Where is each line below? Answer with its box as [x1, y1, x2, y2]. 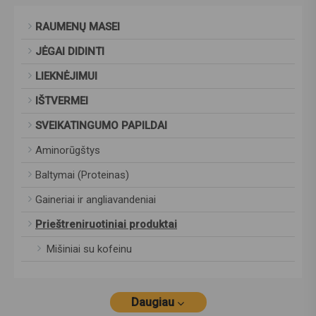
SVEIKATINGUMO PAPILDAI [35, 119, 167, 133]
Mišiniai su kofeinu [35, 243, 132, 256]
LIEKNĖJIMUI [35, 70, 97, 83]
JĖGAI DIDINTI [35, 45, 104, 59]
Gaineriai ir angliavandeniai [35, 193, 156, 207]
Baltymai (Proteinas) [35, 169, 129, 182]
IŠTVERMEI [35, 95, 88, 108]
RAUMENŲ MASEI [35, 20, 120, 34]
